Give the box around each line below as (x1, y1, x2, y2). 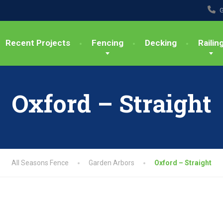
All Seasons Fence (11, 159, 69, 167)
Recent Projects (5, 38, 70, 48)
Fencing (92, 38, 123, 48)
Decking (145, 38, 177, 48)
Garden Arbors (89, 159, 134, 167)
